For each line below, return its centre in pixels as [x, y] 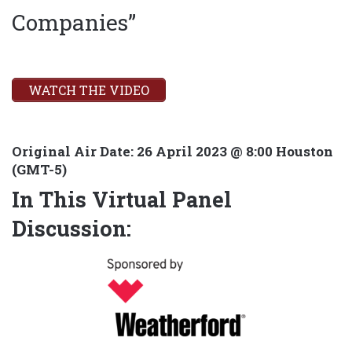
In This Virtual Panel [122, 199]
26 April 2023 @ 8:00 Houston [233, 151]
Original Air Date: [73, 151]
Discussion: [71, 228]
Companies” [74, 22]
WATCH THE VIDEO [89, 90]
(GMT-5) [39, 169]
